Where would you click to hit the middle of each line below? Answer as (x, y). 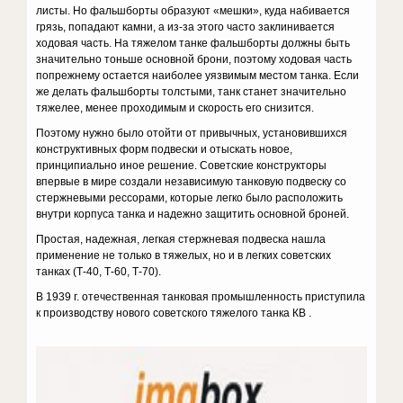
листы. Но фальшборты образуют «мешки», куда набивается (193, 11)
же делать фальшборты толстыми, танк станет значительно (192, 92)
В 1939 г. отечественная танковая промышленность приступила (201, 297)
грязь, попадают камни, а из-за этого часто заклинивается (186, 27)
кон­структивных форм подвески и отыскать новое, (165, 149)
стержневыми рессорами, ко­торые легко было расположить (190, 198)
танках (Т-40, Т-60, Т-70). (99, 272)
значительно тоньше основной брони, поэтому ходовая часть (194, 59)
